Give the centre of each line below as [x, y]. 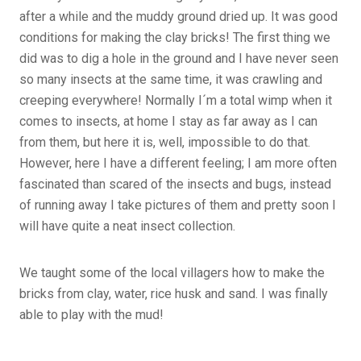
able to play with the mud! [91, 314]
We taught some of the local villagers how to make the [172, 272]
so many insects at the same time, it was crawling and [171, 79]
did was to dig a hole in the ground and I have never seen [179, 58]
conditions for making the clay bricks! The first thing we [175, 37]
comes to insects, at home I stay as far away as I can [168, 121]
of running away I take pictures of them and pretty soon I [178, 205]
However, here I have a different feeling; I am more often [178, 163]
